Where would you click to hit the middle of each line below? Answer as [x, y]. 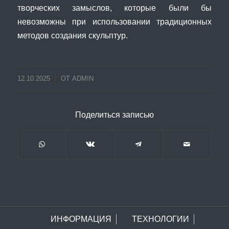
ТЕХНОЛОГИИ [160, 219]
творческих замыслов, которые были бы [114, 8]
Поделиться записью [114, 114]
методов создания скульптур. [72, 36]
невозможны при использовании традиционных [114, 22]
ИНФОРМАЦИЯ [81, 219]
